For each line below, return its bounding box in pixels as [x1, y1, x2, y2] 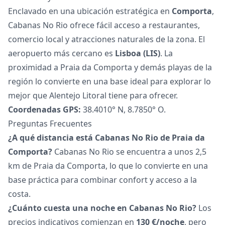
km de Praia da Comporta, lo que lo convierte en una [8, 160, 208, 171]
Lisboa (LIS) [115, 47, 160, 59]
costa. [8, 188, 31, 199]
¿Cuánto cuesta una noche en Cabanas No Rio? [8, 202, 196, 213]
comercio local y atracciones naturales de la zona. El [8, 33, 205, 45]
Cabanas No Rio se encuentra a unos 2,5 [52, 146, 206, 157]
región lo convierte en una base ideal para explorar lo [8, 75, 211, 87]
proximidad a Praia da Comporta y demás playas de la [8, 61, 212, 73]
